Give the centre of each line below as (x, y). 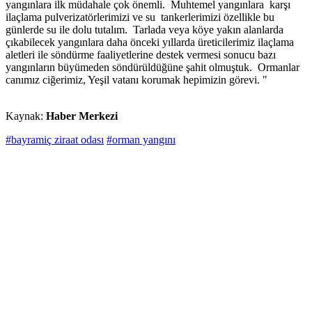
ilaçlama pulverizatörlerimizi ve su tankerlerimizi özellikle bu (140, 17)
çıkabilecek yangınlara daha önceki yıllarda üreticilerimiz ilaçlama (150, 42)
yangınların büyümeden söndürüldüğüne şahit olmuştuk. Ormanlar (153, 68)
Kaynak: (26, 116)
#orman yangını (141, 140)
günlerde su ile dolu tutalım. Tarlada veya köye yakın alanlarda (145, 30)
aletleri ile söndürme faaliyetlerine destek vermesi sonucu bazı (141, 55)
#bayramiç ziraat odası (55, 140)
